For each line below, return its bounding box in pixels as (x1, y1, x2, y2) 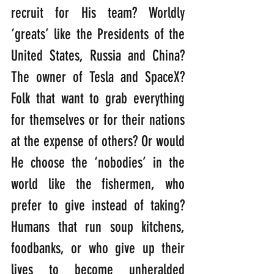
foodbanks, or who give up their (11, 239, 185, 257)
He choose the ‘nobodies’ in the (11, 154, 185, 171)
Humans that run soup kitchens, (11, 218, 185, 235)
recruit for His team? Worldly (11, 4, 185, 21)
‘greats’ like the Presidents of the (11, 25, 185, 43)
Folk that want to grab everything (11, 89, 185, 107)
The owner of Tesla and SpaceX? (11, 68, 185, 86)
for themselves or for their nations (11, 111, 185, 128)
